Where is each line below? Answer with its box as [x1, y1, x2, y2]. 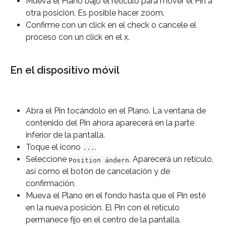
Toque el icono [26, 142, 83, 152]
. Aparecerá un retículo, [129, 154, 215, 164]
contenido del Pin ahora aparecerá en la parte [26, 118, 196, 128]
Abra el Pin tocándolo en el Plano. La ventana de [26, 105, 208, 116]
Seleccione [26, 154, 69, 164]
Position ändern [69, 156, 129, 164]
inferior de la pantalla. [26, 130, 105, 140]
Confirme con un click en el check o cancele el [26, 20, 198, 30]
